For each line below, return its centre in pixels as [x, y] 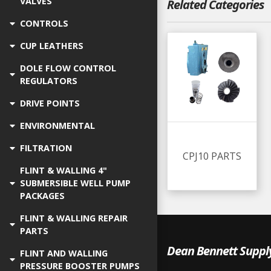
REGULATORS [49, 81]
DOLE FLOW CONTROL [68, 68]
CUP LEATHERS [52, 46]
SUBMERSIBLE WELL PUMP [75, 183]
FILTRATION [46, 148]
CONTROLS [44, 23]
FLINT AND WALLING [64, 253]
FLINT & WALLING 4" [64, 170]
